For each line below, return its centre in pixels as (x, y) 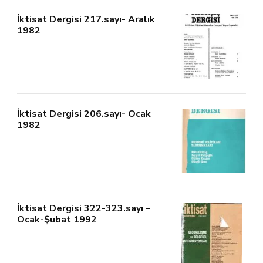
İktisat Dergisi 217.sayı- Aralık (86, 20)
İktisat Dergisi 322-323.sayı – (84, 209)
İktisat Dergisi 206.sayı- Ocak (84, 114)
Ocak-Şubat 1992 (57, 220)
